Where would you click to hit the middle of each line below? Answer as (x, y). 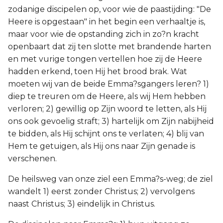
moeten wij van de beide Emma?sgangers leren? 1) (109, 84)
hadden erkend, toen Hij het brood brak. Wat (98, 71)
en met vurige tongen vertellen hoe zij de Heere (105, 59)
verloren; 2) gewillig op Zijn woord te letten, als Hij (107, 109)
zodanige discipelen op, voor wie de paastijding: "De (110, 9)
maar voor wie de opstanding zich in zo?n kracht (104, 34)
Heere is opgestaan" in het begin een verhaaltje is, (107, 22)
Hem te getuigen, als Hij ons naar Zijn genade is (102, 146)
